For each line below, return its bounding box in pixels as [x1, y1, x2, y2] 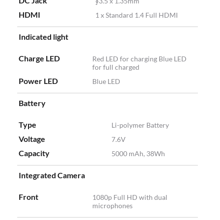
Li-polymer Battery [111, 121, 169, 130]
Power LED [19, 76, 58, 86]
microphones [92, 201, 133, 210]
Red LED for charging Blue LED [92, 55, 187, 63]
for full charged [92, 63, 139, 72]
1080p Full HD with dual [92, 193, 167, 202]
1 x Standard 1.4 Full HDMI [95, 11, 178, 20]
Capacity [19, 148, 50, 158]
